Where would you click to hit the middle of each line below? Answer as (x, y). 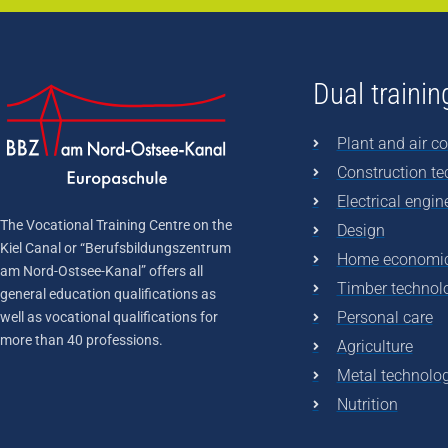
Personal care (384, 318)
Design (360, 231)
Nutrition (367, 405)
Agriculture (374, 347)
